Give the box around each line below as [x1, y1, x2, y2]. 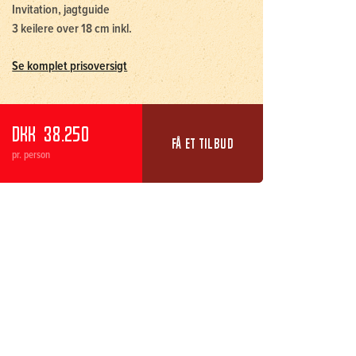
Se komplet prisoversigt [12, 58, 128, 75]
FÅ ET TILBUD [171, 136, 234, 151]
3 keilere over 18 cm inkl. [12, 20, 133, 37]
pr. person [12, 148, 51, 162]
